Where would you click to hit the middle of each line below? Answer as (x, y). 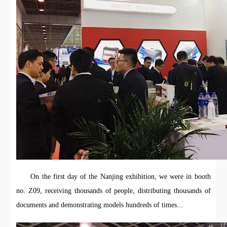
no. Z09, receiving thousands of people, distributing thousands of (113, 191)
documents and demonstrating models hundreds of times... (100, 205)
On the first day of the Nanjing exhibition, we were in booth (121, 177)
